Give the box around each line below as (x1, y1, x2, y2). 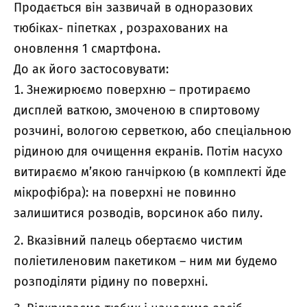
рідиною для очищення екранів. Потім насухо (14, 144, 283, 160)
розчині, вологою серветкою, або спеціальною (14, 123, 291, 139)
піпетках (66, 21, 120, 36)
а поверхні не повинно (99, 185, 236, 201)
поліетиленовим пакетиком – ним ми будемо (14, 253, 278, 269)
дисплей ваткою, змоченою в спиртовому (14, 103, 260, 119)
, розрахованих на (120, 21, 228, 36)
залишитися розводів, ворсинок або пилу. (14, 206, 262, 221)
